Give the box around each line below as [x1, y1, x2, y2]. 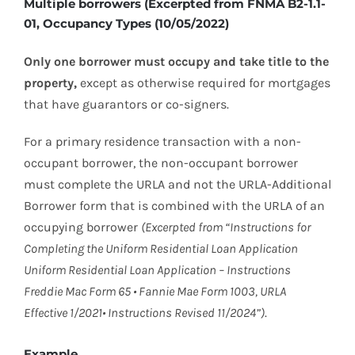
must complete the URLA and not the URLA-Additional [24, 177, 331, 193]
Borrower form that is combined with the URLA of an [24, 198, 325, 214]
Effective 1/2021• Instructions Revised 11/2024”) [24, 305, 265, 321]
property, [24, 75, 77, 91]
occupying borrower [24, 219, 141, 235]
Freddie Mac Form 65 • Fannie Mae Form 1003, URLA [24, 284, 286, 300]
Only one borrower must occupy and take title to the [24, 54, 329, 70]
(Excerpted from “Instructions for [141, 219, 311, 235]
